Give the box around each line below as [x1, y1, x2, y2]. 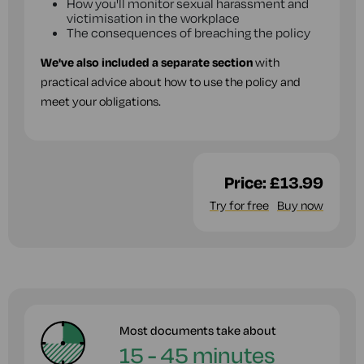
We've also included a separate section [41, 54, 253, 70]
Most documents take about [119, 323, 277, 338]
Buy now [277, 197, 323, 213]
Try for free [210, 197, 269, 213]
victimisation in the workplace [67, 10, 240, 26]
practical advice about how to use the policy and [41, 74, 301, 89]
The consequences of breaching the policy [67, 24, 310, 41]
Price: [224, 171, 266, 193]
